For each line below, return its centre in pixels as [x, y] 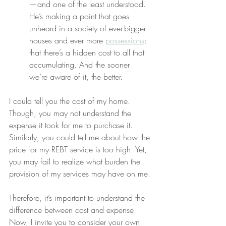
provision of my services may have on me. [80, 174]
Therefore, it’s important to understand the [78, 198]
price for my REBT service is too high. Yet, [79, 149]
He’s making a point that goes [80, 16]
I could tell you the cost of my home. [71, 101]
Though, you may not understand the [71, 113]
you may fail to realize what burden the [76, 161]
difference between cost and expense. [74, 210]
